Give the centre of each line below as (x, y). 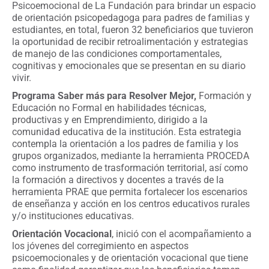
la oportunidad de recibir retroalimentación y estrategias (130, 42)
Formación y (225, 96)
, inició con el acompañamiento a (182, 234)
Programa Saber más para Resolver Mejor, (105, 96)
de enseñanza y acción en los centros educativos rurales (131, 204)
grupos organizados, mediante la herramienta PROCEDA (131, 156)
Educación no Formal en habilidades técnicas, (109, 108)
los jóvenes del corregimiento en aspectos (100, 246)
